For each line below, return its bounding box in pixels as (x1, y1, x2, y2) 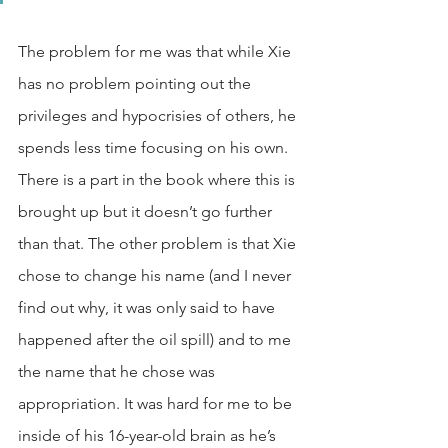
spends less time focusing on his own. (18, 138, 292, 157)
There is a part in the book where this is (18, 170, 299, 189)
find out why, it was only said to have (18, 298, 279, 317)
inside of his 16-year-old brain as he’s (18, 426, 280, 445)
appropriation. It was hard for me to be (18, 394, 296, 413)
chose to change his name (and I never (18, 266, 295, 285)
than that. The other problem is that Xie (18, 234, 300, 253)
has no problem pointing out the (18, 74, 255, 93)
